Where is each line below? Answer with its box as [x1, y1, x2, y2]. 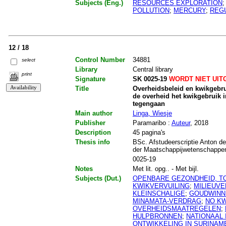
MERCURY [173, 7, 206, 15]
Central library [132, 66, 173, 74]
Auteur [171, 119, 190, 127]
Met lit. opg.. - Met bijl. [132, 165, 199, 173]
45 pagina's [132, 129, 165, 137]
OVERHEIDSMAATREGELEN [132, 205, 221, 213]
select [22, 57, 36, 63]
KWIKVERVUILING [132, 182, 190, 190]
